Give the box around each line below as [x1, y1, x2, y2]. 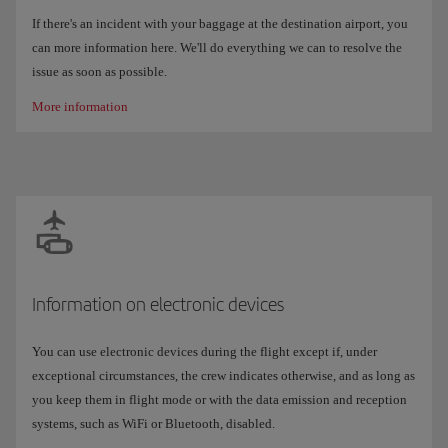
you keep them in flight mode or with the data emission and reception [32, 392, 407, 408]
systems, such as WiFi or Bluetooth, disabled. [32, 416, 275, 432]
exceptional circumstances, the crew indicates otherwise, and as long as [32, 368, 415, 384]
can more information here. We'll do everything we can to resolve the [32, 40, 402, 56]
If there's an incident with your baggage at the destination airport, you [32, 16, 408, 32]
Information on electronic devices [32, 293, 284, 316]
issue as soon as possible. [32, 64, 167, 80]
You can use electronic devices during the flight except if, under [32, 344, 377, 360]
